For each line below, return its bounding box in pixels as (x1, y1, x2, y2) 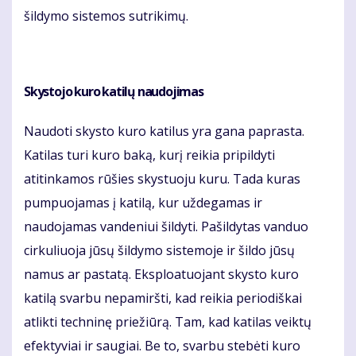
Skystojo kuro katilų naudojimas (24, 83, 203, 101)
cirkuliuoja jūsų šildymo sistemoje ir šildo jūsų (24, 242, 295, 260)
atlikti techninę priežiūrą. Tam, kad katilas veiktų (24, 313, 311, 331)
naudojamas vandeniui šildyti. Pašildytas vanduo (24, 218, 308, 236)
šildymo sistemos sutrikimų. (24, 7, 188, 25)
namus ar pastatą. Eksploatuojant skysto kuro (24, 265, 299, 284)
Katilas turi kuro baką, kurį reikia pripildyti (24, 146, 275, 164)
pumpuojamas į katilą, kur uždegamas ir (24, 194, 262, 212)
